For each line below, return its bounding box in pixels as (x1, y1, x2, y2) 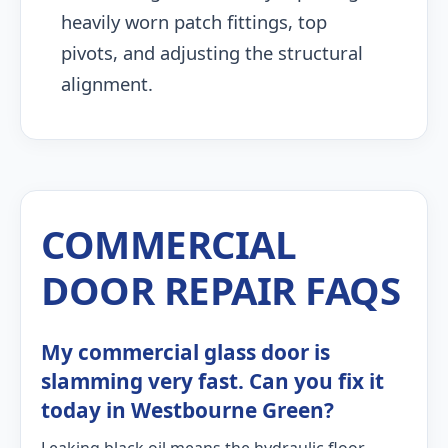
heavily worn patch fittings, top (61, 9, 327, 34)
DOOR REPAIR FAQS (41, 264, 400, 316)
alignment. (61, 71, 153, 96)
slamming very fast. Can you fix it (41, 367, 384, 395)
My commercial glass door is (41, 338, 330, 366)
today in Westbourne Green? (41, 396, 334, 424)
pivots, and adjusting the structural (61, 40, 363, 65)
